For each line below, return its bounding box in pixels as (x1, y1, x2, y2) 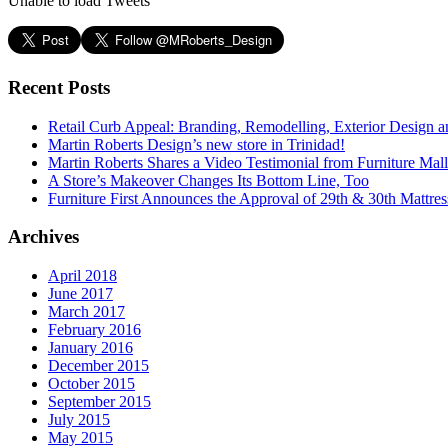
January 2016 (48, 339, 133, 356)
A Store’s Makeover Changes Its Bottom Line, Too (48, 171, 369, 189)
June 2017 (48, 285, 113, 302)
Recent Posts (8, 76, 110, 98)
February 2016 (48, 321, 141, 338)
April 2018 (48, 267, 117, 284)
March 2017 (48, 303, 125, 320)
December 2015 (48, 357, 149, 374)
